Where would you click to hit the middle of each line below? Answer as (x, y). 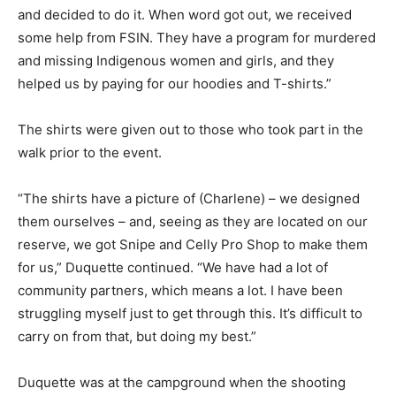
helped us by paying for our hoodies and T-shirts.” (175, 83)
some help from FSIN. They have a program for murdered (197, 37)
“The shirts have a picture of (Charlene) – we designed (189, 198)
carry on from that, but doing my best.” (137, 336)
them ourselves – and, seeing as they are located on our (193, 221)
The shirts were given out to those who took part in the (190, 129)
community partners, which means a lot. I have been (180, 290)
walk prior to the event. (90, 152)
